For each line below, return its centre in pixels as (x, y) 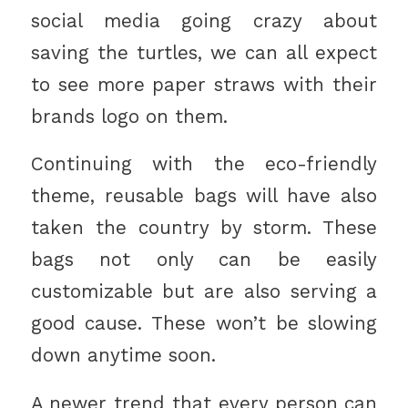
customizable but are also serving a (204, 292)
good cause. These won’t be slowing (204, 324)
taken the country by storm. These (204, 228)
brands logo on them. (129, 116)
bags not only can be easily (204, 260)
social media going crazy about (204, 20)
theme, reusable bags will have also (204, 196)
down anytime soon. (123, 356)
